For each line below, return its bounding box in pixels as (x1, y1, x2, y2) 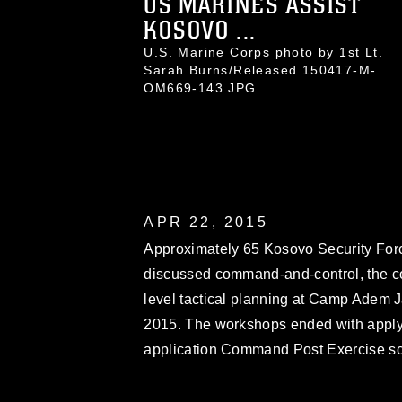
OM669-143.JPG (144, 81, 257, 95)
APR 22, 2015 (144, 214, 268, 230)
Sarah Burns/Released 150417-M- (144, 63, 377, 77)
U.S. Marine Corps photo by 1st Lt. (144, 45, 383, 59)
